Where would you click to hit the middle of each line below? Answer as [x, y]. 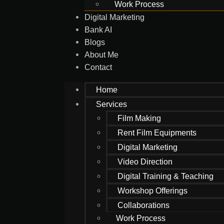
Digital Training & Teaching [166, 176]
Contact [98, 67]
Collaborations [144, 205]
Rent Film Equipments [157, 133]
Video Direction [145, 162]
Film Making [139, 118]
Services [112, 104]
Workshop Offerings [153, 191]
